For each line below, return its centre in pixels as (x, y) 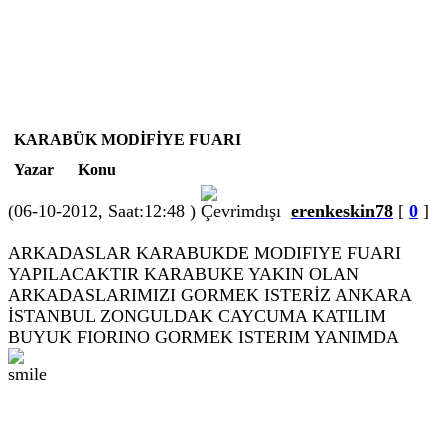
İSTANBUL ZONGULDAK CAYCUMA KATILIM (197, 316)
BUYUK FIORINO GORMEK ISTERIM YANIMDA (203, 337)
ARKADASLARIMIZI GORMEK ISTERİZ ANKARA (209, 295)
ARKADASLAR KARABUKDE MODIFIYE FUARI (204, 253)
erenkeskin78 (342, 211)
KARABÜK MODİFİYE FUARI (127, 139)
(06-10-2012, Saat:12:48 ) (104, 211)
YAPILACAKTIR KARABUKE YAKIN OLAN (183, 274)
